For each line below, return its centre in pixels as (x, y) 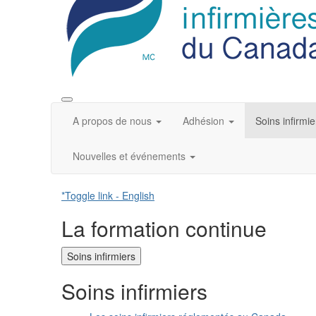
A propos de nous (112, 121)
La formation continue (164, 229)
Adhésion (203, 121)
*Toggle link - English (108, 196)
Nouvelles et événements (129, 156)
